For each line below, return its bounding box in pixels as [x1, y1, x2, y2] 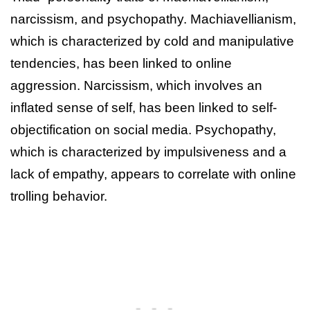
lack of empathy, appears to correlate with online [10, 166, 296, 181]
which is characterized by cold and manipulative [10, 33, 294, 48]
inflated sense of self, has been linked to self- [10, 100, 277, 115]
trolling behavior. [10, 188, 107, 203]
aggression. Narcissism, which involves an [10, 77, 262, 93]
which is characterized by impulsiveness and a [10, 144, 286, 159]
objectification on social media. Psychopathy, [10, 122, 276, 137]
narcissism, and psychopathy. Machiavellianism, [10, 11, 296, 26]
